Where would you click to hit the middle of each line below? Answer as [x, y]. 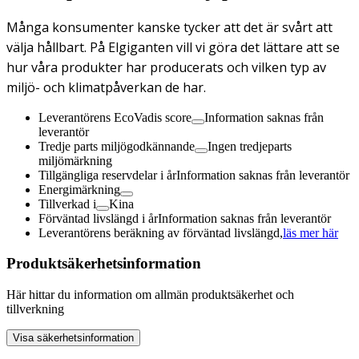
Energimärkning [79, 189]
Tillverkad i [67, 204]
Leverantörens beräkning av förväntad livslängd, [161, 232]
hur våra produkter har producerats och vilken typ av [166, 67]
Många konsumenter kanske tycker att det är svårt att [169, 27]
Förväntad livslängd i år [98, 218]
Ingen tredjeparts [250, 146]
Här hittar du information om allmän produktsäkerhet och [150, 295]
